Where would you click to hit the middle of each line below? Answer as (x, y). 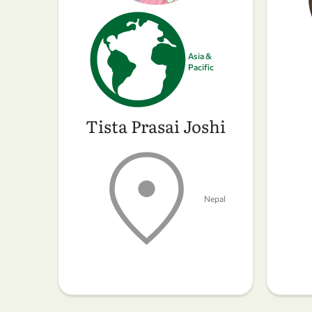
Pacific (201, 67)
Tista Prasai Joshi (156, 126)
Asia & (200, 55)
